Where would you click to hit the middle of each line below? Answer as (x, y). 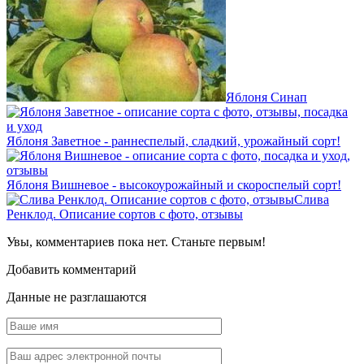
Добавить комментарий (71, 269)
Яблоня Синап (266, 97)
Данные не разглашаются (76, 297)
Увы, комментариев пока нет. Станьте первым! (136, 241)
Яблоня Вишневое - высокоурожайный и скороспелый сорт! (174, 184)
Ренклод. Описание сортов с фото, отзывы (125, 214)
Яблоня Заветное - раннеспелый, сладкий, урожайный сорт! (173, 141)
